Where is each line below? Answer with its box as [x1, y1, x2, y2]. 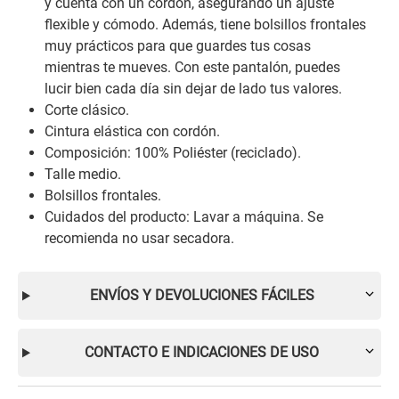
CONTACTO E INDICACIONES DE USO [85, 344, 320, 362]
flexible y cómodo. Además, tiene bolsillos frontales [45, 16, 366, 34]
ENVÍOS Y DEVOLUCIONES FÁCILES [89, 287, 314, 305]
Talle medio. [45, 166, 121, 183]
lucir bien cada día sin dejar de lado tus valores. [45, 80, 342, 98]
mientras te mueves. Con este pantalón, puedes [45, 59, 340, 77]
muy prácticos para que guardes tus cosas [45, 37, 311, 55]
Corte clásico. [45, 102, 129, 119]
